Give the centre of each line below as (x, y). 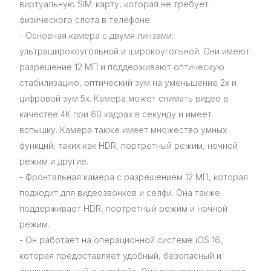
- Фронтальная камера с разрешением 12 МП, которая (134, 177)
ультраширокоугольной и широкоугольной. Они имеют (135, 51)
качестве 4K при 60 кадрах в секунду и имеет (116, 114)
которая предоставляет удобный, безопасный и (120, 256)
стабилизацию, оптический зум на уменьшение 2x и (128, 83)
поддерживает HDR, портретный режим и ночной (123, 209)
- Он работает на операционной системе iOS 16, (121, 240)
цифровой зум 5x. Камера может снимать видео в (124, 99)
